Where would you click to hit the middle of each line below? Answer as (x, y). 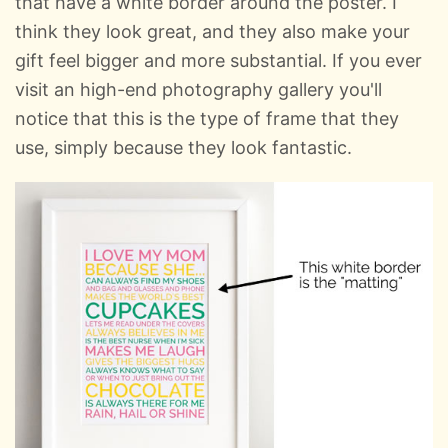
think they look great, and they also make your (212, 31)
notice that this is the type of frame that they (207, 118)
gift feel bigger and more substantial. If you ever (218, 60)
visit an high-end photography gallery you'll (198, 89)
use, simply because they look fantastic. (183, 147)
